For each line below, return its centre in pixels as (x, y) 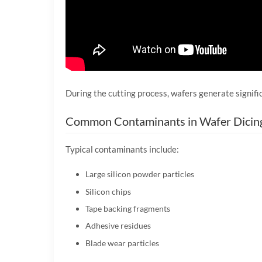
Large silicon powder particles (139, 174)
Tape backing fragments (127, 209)
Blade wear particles (122, 243)
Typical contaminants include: (122, 149)
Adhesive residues (118, 226)
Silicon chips (108, 191)
